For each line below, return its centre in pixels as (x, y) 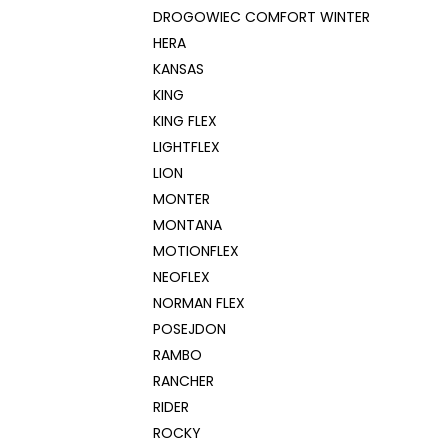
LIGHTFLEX (186, 147)
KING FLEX (185, 121)
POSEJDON (189, 329)
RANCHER (183, 381)
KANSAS (178, 69)
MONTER (181, 199)
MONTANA (187, 225)
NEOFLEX (181, 277)
